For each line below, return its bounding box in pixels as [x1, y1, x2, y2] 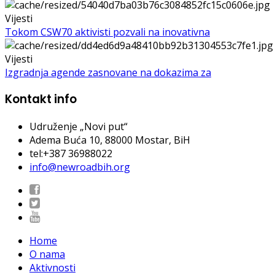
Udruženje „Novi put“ [29, 120, 128, 134]
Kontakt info [5, 91, 77, 108]
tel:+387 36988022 [29, 147, 112, 161]
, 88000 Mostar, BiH [100, 133, 190, 147]
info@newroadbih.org [29, 160, 130, 174]
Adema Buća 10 [29, 133, 100, 147]
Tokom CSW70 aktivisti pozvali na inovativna [5, 25, 210, 39]
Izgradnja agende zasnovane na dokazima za [5, 65, 211, 79]
